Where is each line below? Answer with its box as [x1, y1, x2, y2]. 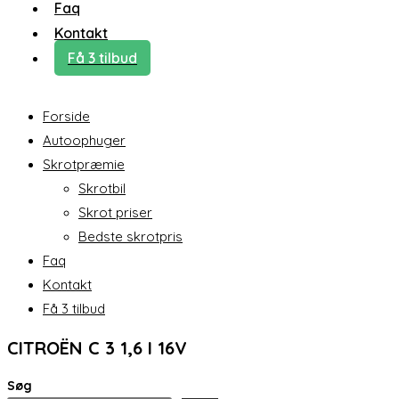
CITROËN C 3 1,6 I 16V [7, 336, 187, 359]
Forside [43, 108, 90, 125]
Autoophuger [43, 132, 126, 149]
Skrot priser [78, 204, 152, 221]
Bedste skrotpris [78, 228, 183, 245]
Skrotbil [78, 180, 126, 197]
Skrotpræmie [43, 156, 125, 173]
